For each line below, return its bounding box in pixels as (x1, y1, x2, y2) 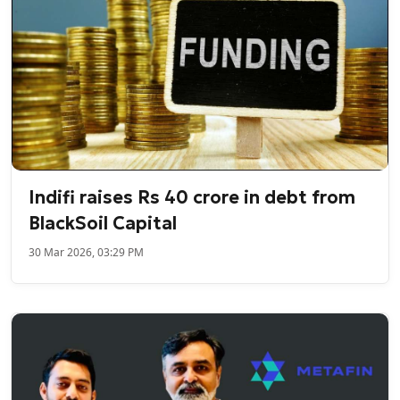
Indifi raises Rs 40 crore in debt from (29, 186, 356, 210)
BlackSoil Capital (29, 212, 178, 236)
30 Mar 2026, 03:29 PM (29, 245, 145, 261)
